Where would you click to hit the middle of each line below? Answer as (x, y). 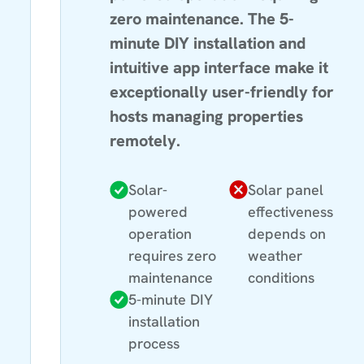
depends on (287, 233)
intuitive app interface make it (219, 67)
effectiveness (291, 211)
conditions (282, 277)
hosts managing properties (207, 116)
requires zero (173, 255)
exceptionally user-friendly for (222, 91)
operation (160, 233)
